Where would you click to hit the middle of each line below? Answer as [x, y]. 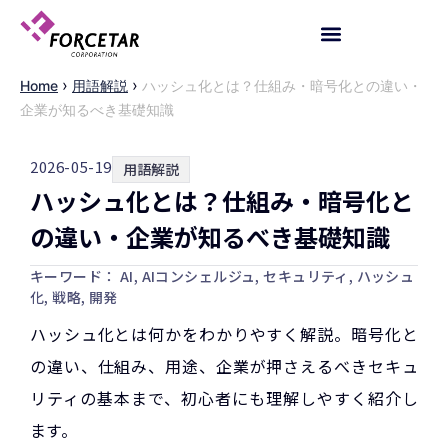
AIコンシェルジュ [198, 275]
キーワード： [73, 275]
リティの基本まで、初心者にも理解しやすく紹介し [224, 397]
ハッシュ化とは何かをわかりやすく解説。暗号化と [224, 333]
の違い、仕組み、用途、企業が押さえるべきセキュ [224, 365]
